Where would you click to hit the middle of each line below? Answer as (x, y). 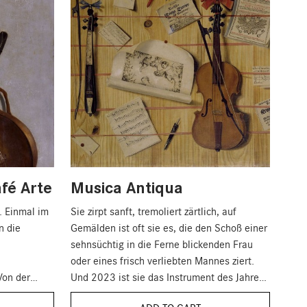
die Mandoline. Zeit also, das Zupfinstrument (170, 294)
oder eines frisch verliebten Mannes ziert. (163, 261)
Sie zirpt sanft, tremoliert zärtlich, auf (154, 211)
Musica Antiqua (127, 188)
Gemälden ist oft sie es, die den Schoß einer (169, 228)
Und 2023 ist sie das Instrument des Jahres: (169, 277)
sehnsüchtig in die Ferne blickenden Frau (162, 244)
